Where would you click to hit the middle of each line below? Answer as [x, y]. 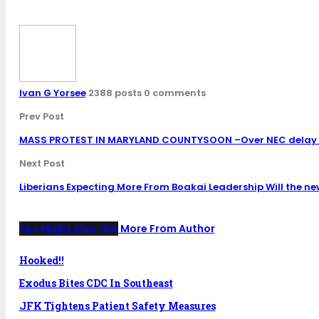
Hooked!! [41, 260]
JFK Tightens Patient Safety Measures [117, 305]
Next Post [42, 164]
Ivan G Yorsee [52, 93]
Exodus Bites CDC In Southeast [96, 283]
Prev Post [41, 117]
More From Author [167, 229]
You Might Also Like [68, 229]
